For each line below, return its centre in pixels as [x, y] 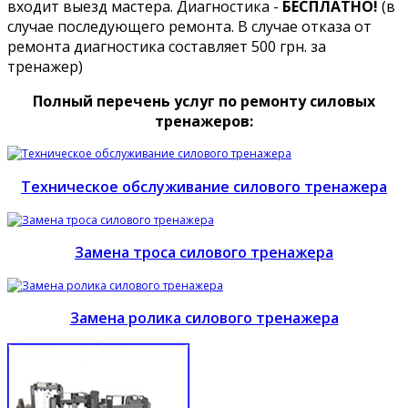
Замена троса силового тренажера [204, 253]
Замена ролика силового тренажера [204, 318]
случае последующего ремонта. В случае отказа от [189, 27]
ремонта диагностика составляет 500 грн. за [167, 47]
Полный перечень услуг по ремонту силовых [204, 102]
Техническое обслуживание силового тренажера [204, 186]
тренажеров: [204, 122]
